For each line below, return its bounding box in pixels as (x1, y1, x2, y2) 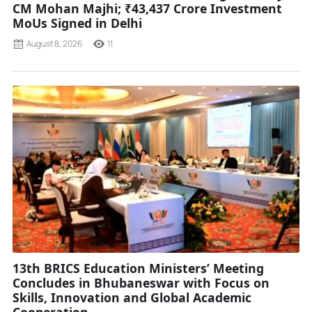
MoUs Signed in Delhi (13, 15, 142, 32)
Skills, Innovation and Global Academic (13, 289, 251, 306)
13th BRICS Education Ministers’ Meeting (13, 260, 264, 277)
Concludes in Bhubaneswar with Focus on (13, 274, 270, 292)
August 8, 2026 (26, 38, 82, 50)
